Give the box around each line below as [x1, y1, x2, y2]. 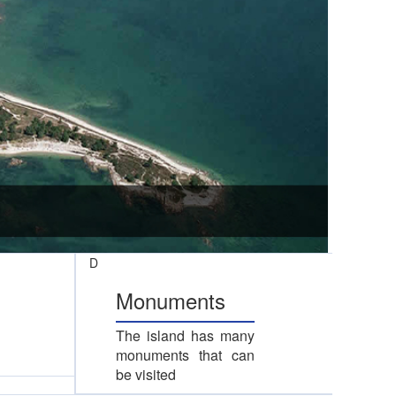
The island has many [115, 324, 255, 346]
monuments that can [115, 344, 255, 365]
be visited [115, 363, 176, 385]
